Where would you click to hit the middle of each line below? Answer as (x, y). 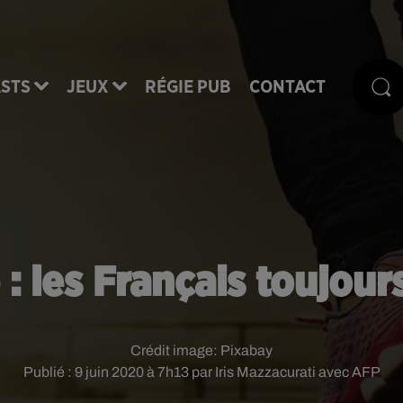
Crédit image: (175, 350)
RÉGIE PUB (188, 87)
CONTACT (287, 87)
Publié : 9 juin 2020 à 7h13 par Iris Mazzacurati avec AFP (201, 372)
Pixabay (246, 350)
